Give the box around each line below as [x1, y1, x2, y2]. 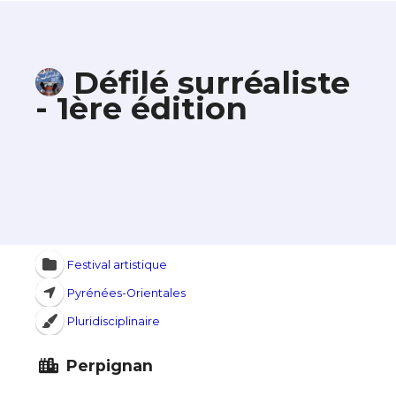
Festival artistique [66, 257, 167, 271]
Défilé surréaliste [72, 63, 350, 102]
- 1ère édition [35, 89, 247, 128]
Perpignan [61, 356, 153, 376]
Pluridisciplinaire [66, 314, 160, 328]
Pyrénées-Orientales [66, 286, 186, 300]
